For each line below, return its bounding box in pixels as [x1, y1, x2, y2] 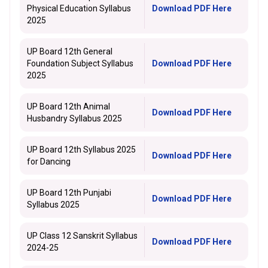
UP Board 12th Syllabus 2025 [27, 145, 136, 154]
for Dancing [27, 157, 71, 166]
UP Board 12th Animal [27, 102, 110, 111]
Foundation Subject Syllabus [27, 59, 133, 68]
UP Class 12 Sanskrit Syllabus [27, 231, 138, 240]
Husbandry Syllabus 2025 [27, 114, 122, 123]
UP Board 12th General [27, 47, 112, 56]
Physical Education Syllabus [27, 4, 131, 13]
